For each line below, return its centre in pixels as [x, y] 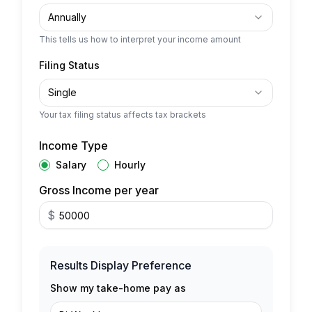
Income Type [73, 146]
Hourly [130, 165]
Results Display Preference [121, 265]
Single [62, 92]
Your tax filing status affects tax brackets [123, 115]
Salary [71, 165]
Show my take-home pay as [118, 288]
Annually [67, 17]
